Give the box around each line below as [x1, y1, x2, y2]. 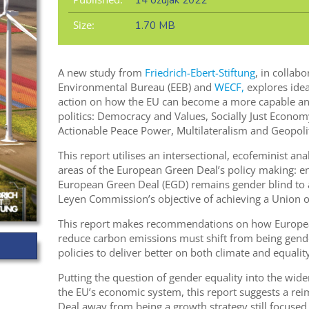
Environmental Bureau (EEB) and [57, 80, 215, 94]
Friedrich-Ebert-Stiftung [144, 66, 255, 80]
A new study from [57, 66, 145, 80]
